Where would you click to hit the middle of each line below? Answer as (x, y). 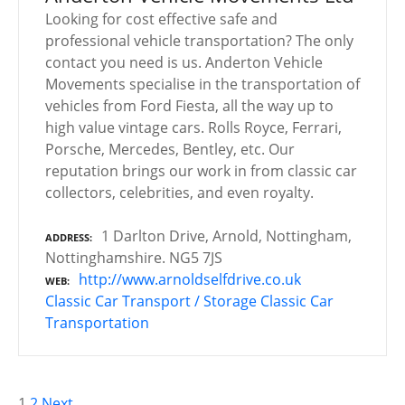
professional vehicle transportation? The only (199, 40)
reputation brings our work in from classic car (201, 170)
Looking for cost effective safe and (161, 19)
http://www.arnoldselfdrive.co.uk (190, 279)
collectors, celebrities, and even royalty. (179, 192)
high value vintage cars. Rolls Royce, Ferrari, (193, 127)
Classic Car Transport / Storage (151, 301)
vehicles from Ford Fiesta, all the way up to (189, 105)
